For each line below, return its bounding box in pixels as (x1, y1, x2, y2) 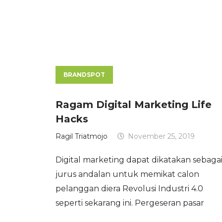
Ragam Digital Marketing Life (55, 99, 212, 111)
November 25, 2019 (128, 132, 195, 141)
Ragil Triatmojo (55, 132, 108, 141)
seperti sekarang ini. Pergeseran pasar (55, 198, 204, 208)
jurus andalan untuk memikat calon (55, 169, 199, 179)
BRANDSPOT (63, 71, 105, 79)
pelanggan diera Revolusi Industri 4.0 (55, 184, 203, 194)
